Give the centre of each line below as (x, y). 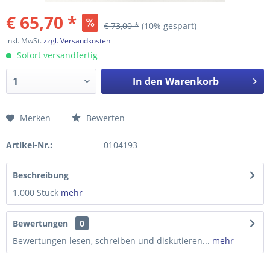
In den (147, 81)
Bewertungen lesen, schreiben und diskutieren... (111, 241)
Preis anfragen (53, 125)
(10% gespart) (169, 26)
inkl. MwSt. (25, 41)
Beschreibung (41, 175)
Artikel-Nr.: (29, 145)
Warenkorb (192, 81)
